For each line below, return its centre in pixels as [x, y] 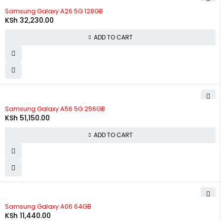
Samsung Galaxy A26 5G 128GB [54, 11]
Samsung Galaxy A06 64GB [48, 206]
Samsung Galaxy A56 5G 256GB [55, 109]
